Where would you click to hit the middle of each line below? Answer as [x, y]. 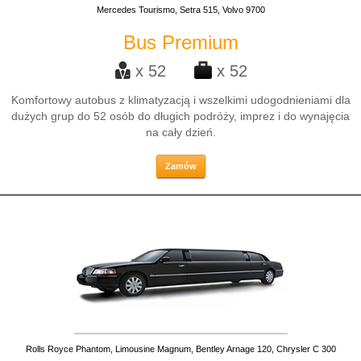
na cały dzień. [180, 132]
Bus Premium [180, 42]
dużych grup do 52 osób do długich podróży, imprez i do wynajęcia [180, 116]
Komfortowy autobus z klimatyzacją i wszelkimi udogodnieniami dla [180, 100]
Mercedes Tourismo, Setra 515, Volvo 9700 [180, 10]
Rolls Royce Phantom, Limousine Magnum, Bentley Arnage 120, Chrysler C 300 [180, 349]
